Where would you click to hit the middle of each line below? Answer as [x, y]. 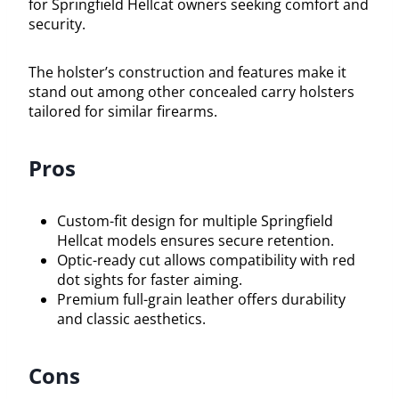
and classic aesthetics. [131, 318]
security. [57, 24]
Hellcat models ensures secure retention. [195, 240]
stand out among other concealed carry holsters [191, 91]
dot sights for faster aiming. [150, 279]
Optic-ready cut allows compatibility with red [206, 260]
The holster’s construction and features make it [187, 72]
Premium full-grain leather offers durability [201, 299]
